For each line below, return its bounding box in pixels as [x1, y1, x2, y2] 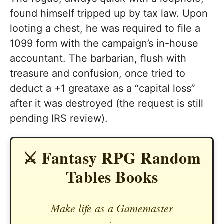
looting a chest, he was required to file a [10, 22, 200, 35]
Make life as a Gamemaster [50, 200, 173, 215]
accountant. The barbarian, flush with [10, 52, 186, 65]
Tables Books [65, 165, 158, 189]
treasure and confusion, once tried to [10, 67, 185, 80]
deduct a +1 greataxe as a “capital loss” [10, 82, 195, 95]
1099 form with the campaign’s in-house [10, 37, 198, 50]
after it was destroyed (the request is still [10, 97, 203, 110]
